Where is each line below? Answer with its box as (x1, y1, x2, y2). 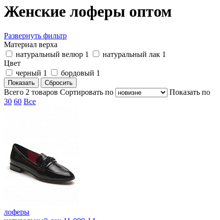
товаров (29, 87, 58, 96)
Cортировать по (60, 87, 113, 96)
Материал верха (4, 40, 57, 49)
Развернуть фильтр (4, 31, 67, 40)
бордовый (61, 68, 96, 77)
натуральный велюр (16, 50, 85, 58)
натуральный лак (103, 50, 162, 58)
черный (16, 68, 43, 77)
